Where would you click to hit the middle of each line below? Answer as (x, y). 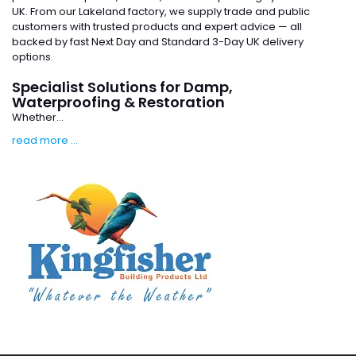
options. (33, 57)
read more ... (45, 140)
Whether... (38, 117)
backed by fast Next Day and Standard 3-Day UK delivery (158, 42)
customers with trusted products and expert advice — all (157, 27)
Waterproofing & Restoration (118, 102)
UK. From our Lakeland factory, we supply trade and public (161, 12)
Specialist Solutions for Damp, (122, 87)
